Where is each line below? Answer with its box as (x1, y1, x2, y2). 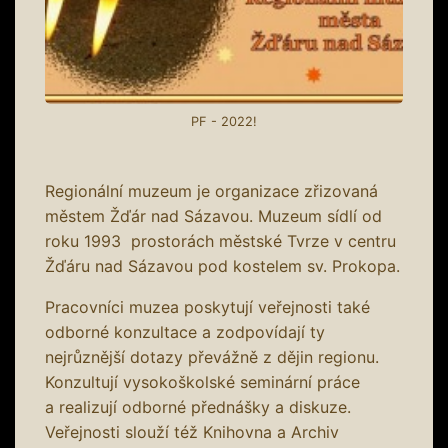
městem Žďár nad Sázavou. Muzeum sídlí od (45, 205, 382, 226)
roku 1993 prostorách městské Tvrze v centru (45, 230, 396, 251)
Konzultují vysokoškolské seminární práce (45, 371, 360, 392)
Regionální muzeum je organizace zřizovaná (45, 180, 378, 201)
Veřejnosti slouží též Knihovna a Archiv (45, 421, 339, 442)
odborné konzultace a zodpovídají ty (45, 321, 325, 342)
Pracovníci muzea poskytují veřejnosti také (45, 296, 370, 317)
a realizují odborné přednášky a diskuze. (45, 396, 351, 417)
